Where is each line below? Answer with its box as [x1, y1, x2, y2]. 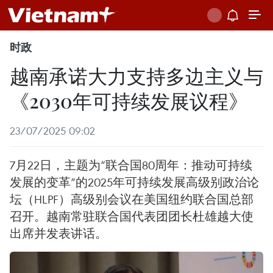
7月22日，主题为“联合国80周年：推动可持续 [10, 157, 252, 172]
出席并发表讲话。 [10, 225, 107, 241]
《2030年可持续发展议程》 [10, 87, 248, 113]
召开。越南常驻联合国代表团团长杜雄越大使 [10, 208, 253, 224]
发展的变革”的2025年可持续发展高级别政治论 [10, 174, 259, 190]
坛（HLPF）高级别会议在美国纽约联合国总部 [10, 191, 253, 207]
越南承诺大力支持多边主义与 [10, 62, 263, 88]
